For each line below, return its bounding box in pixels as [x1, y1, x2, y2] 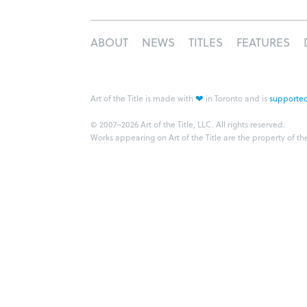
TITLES [188, 34, 223, 51]
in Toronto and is [204, 92, 269, 104]
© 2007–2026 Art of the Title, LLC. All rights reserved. [90, 118, 285, 130]
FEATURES [236, 34, 290, 51]
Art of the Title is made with [90, 92, 195, 104]
